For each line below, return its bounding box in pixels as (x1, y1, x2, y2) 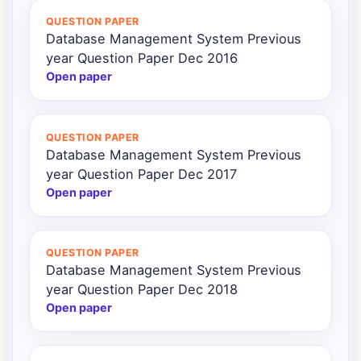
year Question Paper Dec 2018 (46, 280, 238, 297)
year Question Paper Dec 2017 (46, 165, 237, 182)
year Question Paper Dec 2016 (46, 50, 238, 67)
